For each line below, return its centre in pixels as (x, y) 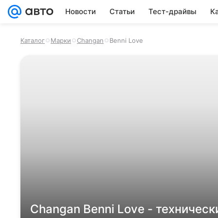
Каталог (33, 40)
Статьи (122, 11)
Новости (81, 11)
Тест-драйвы (173, 11)
